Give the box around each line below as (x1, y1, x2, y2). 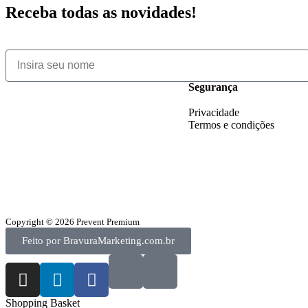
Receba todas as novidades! (5, 3, 197, 21)
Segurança (188, 80, 238, 93)
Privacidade (188, 106, 239, 118)
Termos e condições (188, 118, 274, 131)
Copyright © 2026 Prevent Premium (5, 216, 140, 227)
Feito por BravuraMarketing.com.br (22, 234, 175, 246)
